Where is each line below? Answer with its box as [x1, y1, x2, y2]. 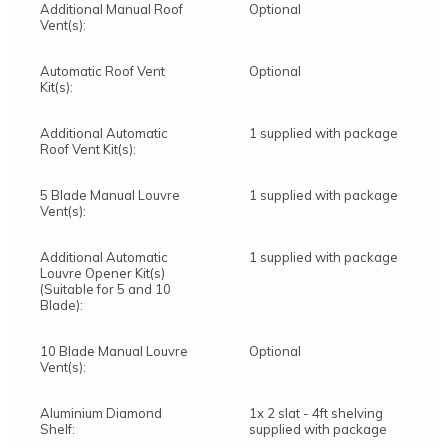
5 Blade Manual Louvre [40, 186, 180, 203]
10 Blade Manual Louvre [40, 342, 188, 359]
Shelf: [40, 420, 75, 437]
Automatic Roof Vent [40, 62, 165, 79]
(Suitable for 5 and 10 [40, 280, 171, 297]
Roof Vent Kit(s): [40, 140, 136, 157]
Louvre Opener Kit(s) [40, 264, 165, 281]
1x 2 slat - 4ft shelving [249, 404, 383, 421]
